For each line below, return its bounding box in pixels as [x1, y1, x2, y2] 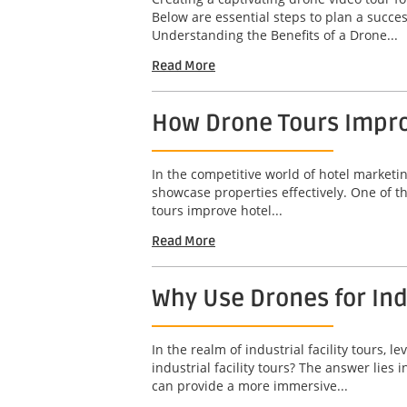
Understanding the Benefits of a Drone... [152, 25, 398, 44]
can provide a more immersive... [152, 376, 348, 394]
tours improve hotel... [152, 201, 283, 219]
